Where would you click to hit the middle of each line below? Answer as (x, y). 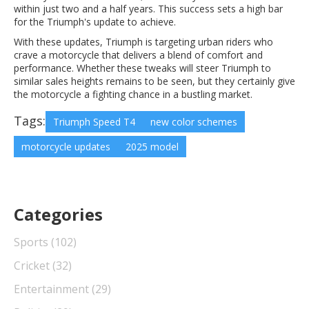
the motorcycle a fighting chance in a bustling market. (133, 94)
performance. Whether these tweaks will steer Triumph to (142, 68)
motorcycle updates (66, 146)
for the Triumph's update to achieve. (95, 21)
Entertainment (53, 289)
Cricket (33, 265)
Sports (32, 242)
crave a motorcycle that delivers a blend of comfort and (138, 54)
